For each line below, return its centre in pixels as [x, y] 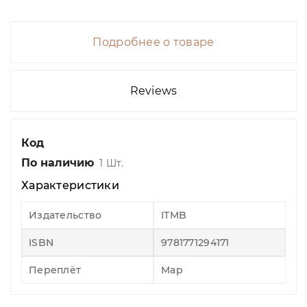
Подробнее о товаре [153, 42]
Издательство [65, 216]
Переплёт [55, 270]
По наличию [58, 163]
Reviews [153, 91]
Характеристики [70, 186]
